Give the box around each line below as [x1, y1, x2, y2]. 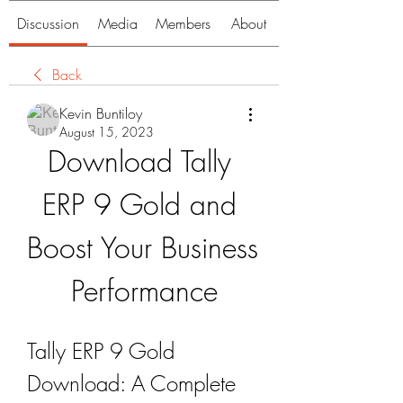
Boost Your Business [27, 228, 258, 267]
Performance [70, 272, 218, 310]
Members [156, 13, 210, 33]
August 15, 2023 [59, 123, 154, 140]
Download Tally [48, 142, 231, 181]
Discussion [17, 13, 79, 33]
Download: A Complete [27, 369, 236, 398]
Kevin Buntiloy [59, 103, 142, 123]
